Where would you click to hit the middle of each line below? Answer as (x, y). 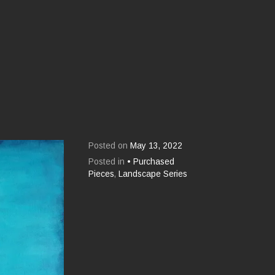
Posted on (110, 146)
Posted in (108, 161)
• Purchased (151, 161)
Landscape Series (153, 174)
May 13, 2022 (157, 146)
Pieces (102, 174)
